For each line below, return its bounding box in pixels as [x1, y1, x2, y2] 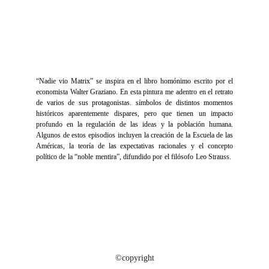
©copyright [115, 253, 154, 262]
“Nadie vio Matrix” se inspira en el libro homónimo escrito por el [36, 77, 233, 85]
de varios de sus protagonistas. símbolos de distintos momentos [36, 98, 233, 107]
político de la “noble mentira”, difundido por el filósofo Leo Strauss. [36, 153, 233, 161]
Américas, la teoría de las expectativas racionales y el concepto [36, 142, 233, 150]
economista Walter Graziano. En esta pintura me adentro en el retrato [36, 88, 233, 96]
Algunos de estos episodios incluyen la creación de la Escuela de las [36, 131, 233, 139]
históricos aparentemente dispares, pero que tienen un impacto [36, 109, 233, 118]
